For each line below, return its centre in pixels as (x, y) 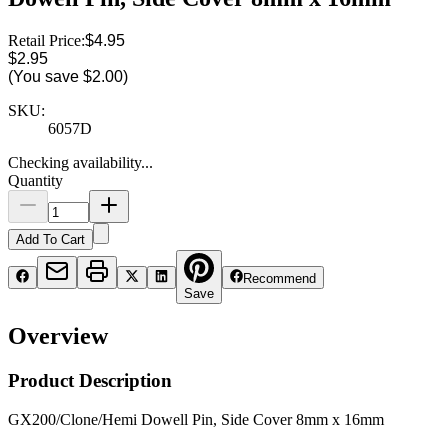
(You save (45, 76)
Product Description (90, 381)
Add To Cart (50, 239)
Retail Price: (46, 40)
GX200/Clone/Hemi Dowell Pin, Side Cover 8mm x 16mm (196, 420)
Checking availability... (80, 162)
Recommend (280, 278)
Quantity (35, 180)
